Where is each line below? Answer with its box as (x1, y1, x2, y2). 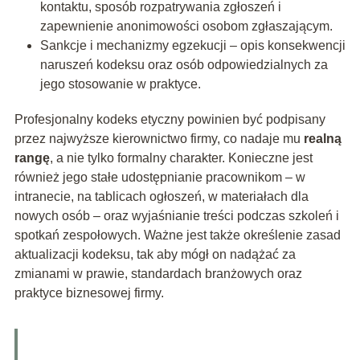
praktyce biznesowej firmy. (14, 286, 164, 301)
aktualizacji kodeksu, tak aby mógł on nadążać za (14, 247, 296, 262)
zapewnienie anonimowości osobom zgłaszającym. (39, 19, 333, 34)
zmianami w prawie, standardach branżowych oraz (14, 267, 302, 281)
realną (303, 132, 342, 146)
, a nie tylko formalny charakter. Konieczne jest (49, 151, 313, 166)
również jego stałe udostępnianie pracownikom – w (14, 170, 305, 185)
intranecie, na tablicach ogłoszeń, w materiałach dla (14, 190, 309, 204)
